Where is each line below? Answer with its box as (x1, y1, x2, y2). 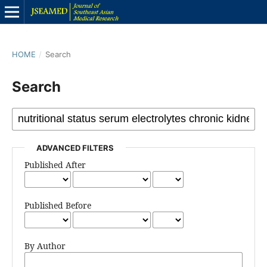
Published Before (24, 199, 91, 211)
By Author (24, 240, 66, 252)
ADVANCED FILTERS (36, 142, 114, 153)
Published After (24, 159, 86, 170)
